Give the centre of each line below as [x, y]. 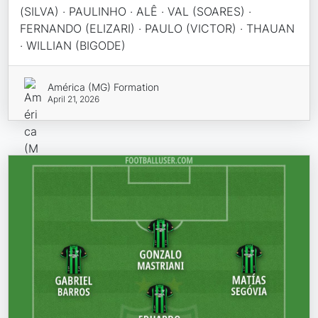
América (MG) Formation [103, 87]
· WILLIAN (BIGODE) [73, 45]
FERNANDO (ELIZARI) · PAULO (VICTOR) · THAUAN [158, 28]
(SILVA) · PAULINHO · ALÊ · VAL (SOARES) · [136, 11]
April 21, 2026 [73, 99]
